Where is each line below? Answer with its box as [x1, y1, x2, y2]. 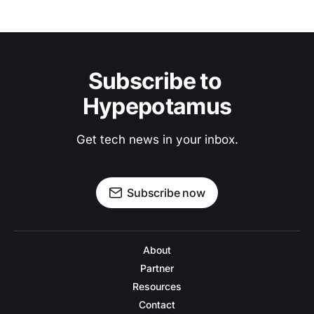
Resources [132, 280, 182, 293]
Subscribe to [88, 67, 226, 95]
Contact [139, 299, 175, 311]
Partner [140, 262, 174, 275]
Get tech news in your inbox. [76, 132, 238, 147]
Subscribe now [127, 186, 205, 200]
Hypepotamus [82, 93, 232, 121]
